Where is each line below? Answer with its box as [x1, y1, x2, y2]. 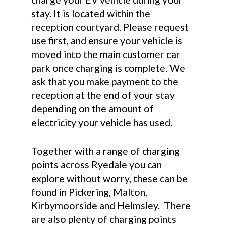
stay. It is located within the [31, 8, 151, 20]
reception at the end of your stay [31, 89, 175, 101]
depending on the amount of [31, 103, 154, 115]
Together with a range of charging [31, 145, 180, 157]
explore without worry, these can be [31, 172, 188, 184]
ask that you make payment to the [31, 76, 179, 88]
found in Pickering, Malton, [31, 186, 148, 198]
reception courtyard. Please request [31, 21, 189, 33]
